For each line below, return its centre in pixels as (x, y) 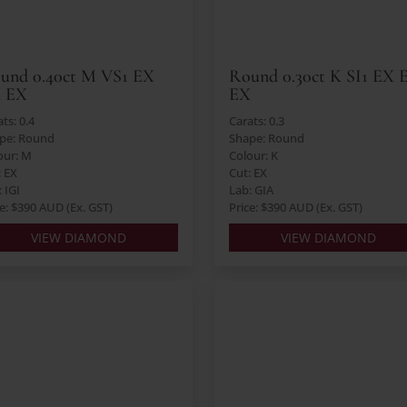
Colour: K (253, 156)
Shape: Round (267, 139)
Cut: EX (248, 173)
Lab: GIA (251, 190)
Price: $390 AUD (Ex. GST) (296, 208)
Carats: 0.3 (257, 121)
